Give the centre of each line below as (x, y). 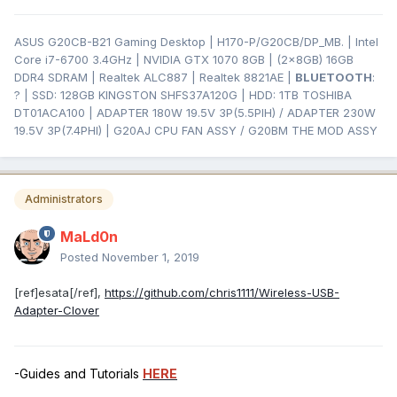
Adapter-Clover (57, 310)
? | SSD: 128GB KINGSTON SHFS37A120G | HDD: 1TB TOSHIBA (183, 95)
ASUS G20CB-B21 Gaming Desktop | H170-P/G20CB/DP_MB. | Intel (196, 42)
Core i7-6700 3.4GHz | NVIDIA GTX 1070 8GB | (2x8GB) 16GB (184, 60)
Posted (81, 257)
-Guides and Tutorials (78, 373)
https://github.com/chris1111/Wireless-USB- (222, 292)
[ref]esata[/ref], (59, 292)
